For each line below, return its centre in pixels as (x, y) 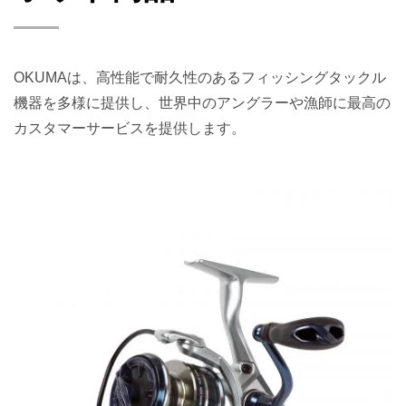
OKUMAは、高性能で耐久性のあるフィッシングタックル (200, 77)
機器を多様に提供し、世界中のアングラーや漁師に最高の (202, 103)
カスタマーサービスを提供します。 (130, 128)
